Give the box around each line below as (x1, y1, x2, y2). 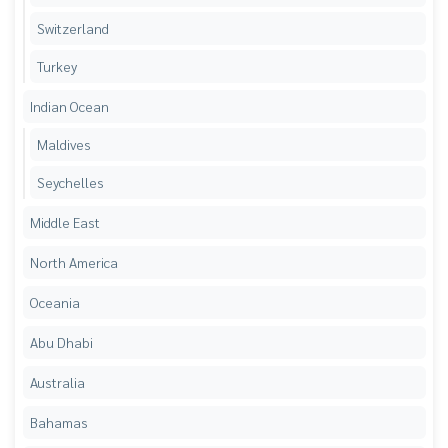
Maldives (36, 134, 91, 153)
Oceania (29, 292, 80, 311)
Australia (29, 372, 85, 391)
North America (29, 252, 118, 271)
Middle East (29, 212, 100, 231)
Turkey (36, 56, 77, 75)
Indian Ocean (29, 96, 109, 115)
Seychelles (36, 172, 104, 191)
